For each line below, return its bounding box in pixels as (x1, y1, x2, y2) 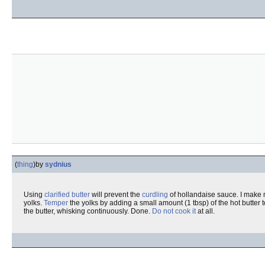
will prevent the (90, 190, 142, 199)
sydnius (45, 160, 72, 169)
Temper (44, 199, 68, 207)
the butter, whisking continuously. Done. (24, 207, 152, 215)
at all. (196, 207, 215, 215)
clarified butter (44, 190, 90, 199)
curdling (142, 190, 168, 199)
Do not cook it (152, 207, 196, 215)
